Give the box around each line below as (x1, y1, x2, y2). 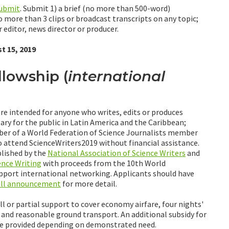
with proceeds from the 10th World (41, 157, 166, 168)
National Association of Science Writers (48, 147, 186, 158)
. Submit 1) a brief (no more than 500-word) (20, 3, 170, 14)
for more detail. (61, 178, 117, 189)
